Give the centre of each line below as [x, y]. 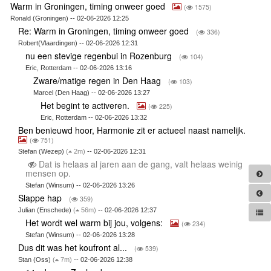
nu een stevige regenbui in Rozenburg [100, 55]
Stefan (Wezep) [42, 151]
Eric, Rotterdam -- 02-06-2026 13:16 [79, 67]
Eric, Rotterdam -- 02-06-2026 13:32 [94, 117]
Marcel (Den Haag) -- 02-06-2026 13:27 [91, 92]
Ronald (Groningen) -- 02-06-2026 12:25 [70, 18]
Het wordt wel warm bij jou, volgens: [96, 222]
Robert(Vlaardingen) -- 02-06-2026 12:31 [78, 43]
